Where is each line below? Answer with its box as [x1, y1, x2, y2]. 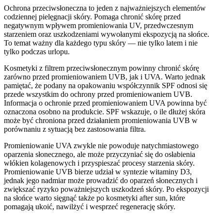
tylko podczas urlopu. [4, 47, 70, 56]
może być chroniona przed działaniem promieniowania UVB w [4, 116, 198, 124]
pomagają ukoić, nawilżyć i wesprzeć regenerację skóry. [4, 202, 175, 211]
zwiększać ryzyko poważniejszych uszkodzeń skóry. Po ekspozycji [4, 185, 209, 193]
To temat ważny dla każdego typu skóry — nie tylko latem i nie [4, 38, 198, 47]
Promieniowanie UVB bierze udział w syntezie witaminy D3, [4, 167, 192, 176]
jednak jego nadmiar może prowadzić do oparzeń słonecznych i [4, 176, 198, 185]
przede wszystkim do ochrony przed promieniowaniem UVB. [4, 90, 192, 98]
